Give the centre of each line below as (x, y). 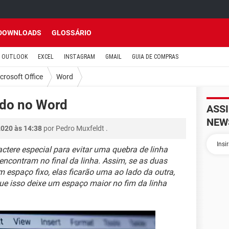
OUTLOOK (15, 57)
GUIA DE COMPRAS (155, 57)
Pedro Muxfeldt (80, 128)
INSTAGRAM (79, 57)
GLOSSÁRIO (72, 33)
